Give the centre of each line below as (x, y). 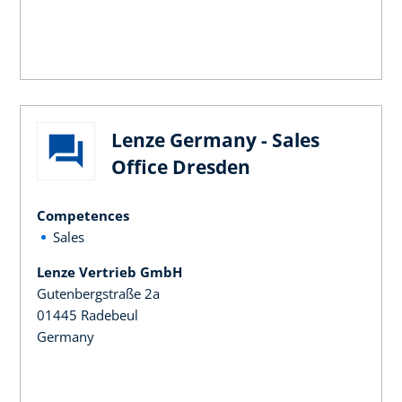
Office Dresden (181, 166)
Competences (83, 215)
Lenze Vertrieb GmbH (109, 271)
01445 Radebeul (87, 315)
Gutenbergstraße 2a (98, 293)
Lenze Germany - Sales (215, 140)
